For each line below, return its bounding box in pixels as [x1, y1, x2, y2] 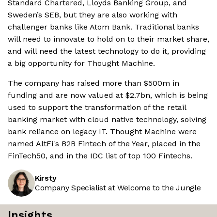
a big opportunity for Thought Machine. [8, 59, 155, 68]
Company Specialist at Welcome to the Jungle [35, 183, 201, 193]
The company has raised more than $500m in [8, 78, 179, 88]
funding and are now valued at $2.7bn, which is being [8, 91, 208, 100]
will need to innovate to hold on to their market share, [8, 34, 209, 44]
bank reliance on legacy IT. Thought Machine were [8, 127, 197, 137]
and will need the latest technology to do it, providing [8, 46, 206, 56]
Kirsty [35, 173, 57, 183]
